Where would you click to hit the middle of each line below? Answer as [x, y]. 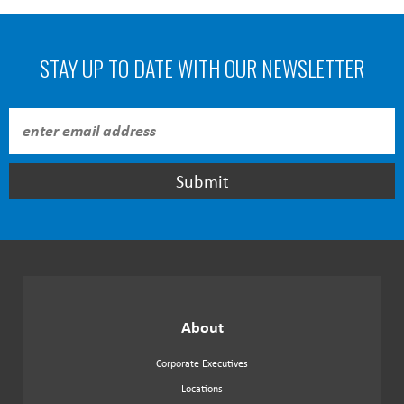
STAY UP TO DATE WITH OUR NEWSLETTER [202, 67]
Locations [202, 388]
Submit [202, 181]
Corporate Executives [202, 363]
